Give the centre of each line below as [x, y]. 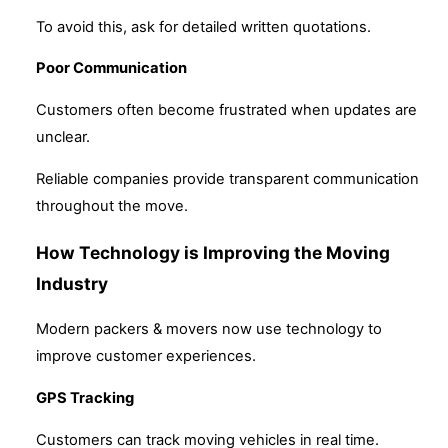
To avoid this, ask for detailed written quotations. [203, 26]
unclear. [63, 137]
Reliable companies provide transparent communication [227, 178]
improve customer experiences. [146, 356]
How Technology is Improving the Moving [213, 253]
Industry [72, 284]
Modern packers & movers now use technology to [209, 329]
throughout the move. [112, 205]
